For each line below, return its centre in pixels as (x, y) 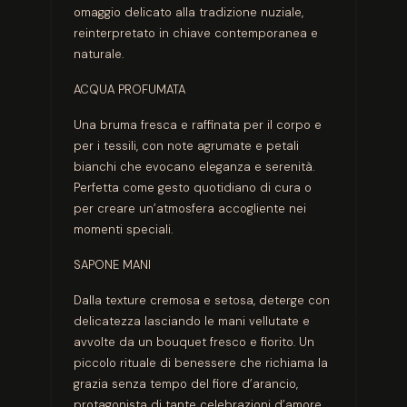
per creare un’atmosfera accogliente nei (189, 209)
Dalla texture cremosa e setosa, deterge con (201, 301)
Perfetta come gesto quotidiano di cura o (192, 188)
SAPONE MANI (112, 265)
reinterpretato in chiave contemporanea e (195, 34)
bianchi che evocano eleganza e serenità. (194, 167)
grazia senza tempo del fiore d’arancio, (185, 384)
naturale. (98, 55)
